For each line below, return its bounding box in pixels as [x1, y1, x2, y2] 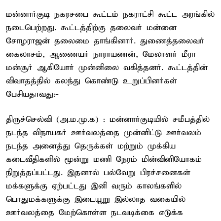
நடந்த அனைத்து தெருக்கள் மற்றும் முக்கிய [6, 141, 176, 151]
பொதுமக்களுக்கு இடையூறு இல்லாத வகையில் [6, 194, 185, 205]
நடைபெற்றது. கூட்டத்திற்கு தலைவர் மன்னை [6, 22, 177, 33]
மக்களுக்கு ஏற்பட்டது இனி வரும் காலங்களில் [6, 181, 182, 191]
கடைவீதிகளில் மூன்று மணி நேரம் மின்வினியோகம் [6, 154, 202, 165]
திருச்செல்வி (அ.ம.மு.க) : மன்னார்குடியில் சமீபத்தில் [6, 114, 210, 125]
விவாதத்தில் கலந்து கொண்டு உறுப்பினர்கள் [6, 75, 177, 86]
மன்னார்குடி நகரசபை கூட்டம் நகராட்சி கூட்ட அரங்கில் [6, 9, 215, 20]
